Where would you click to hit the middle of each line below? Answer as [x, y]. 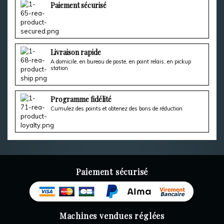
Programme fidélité [81, 99]
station [59, 68]
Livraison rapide [75, 52]
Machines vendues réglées [112, 216]
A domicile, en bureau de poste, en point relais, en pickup [120, 61]
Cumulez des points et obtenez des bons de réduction [116, 108]
